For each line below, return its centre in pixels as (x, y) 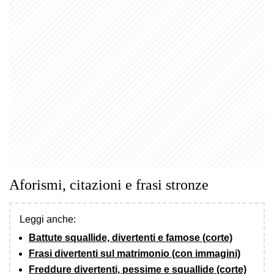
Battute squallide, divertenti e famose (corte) (131, 237)
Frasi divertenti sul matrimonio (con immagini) (135, 253)
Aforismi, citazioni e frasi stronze (109, 184)
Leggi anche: (48, 219)
